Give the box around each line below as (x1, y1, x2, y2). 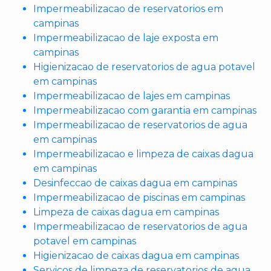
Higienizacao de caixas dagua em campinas (33, 250, 239, 261)
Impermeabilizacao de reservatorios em (33, 3, 223, 15)
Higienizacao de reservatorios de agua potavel (33, 61, 255, 73)
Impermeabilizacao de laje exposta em (33, 32, 218, 44)
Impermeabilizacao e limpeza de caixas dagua (33, 148, 253, 160)
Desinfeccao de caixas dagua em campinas (33, 177, 237, 189)
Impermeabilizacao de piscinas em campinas (33, 192, 245, 203)
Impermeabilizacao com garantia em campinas (33, 105, 256, 116)
